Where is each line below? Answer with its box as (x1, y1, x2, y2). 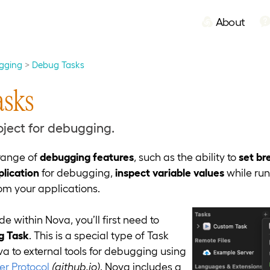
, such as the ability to (134, 149, 239, 163)
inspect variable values (115, 165, 225, 178)
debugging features (40, 149, 134, 163)
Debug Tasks (32, 58, 85, 70)
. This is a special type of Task (28, 228, 169, 242)
